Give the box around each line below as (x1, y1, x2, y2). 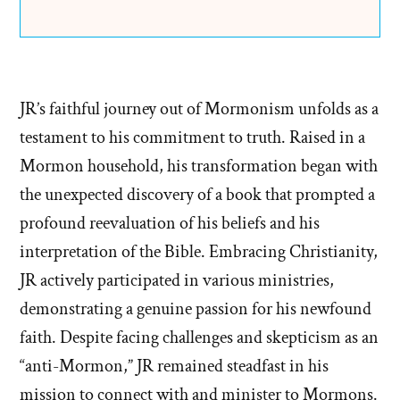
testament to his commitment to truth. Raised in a (20, 126, 365, 150)
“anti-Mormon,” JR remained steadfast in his (20, 354, 329, 379)
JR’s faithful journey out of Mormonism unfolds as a (20, 97, 379, 121)
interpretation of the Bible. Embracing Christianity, (20, 240, 378, 264)
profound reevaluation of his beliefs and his (20, 212, 320, 236)
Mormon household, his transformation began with (20, 154, 378, 179)
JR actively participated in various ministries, (20, 269, 334, 293)
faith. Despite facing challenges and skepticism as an (20, 326, 379, 350)
